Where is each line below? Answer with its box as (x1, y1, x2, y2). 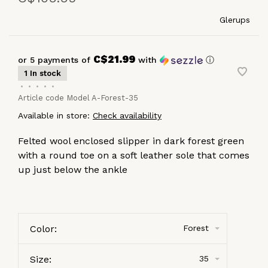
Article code (18, 93, 64, 102)
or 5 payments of (18, 54, 93, 65)
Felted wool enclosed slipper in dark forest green (18, 135, 244, 147)
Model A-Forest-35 (64, 93, 138, 102)
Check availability (93, 110, 162, 120)
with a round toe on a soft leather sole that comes (18, 149, 249, 161)
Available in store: (18, 110, 93, 120)
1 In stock (24, 68, 61, 78)
